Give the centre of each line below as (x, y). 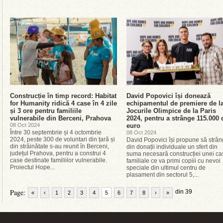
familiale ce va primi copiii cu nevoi (173, 161)
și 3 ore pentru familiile (46, 111)
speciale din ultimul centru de (166, 168)
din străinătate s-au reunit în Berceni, (59, 146)
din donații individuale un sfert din (172, 147)
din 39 (184, 192)
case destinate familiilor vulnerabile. (58, 160)
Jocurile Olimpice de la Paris (171, 111)
